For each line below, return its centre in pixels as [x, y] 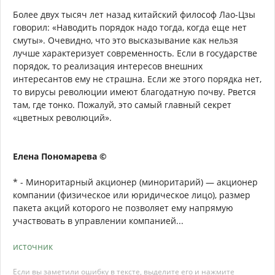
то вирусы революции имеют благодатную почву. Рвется [134, 92]
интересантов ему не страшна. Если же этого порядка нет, [137, 79]
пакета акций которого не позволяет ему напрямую [123, 208]
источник [33, 246]
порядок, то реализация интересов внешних [108, 66]
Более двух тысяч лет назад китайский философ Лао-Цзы [134, 14]
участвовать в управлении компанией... [98, 221]
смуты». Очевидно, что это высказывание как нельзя [126, 40]
